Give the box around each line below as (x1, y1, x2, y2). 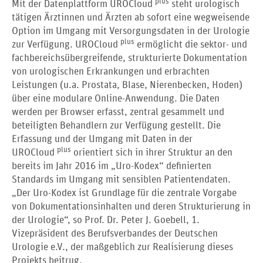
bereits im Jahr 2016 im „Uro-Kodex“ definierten (12, 161, 211, 171)
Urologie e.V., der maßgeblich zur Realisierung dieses (12, 242, 233, 252)
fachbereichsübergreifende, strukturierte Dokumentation (12, 53, 247, 63)
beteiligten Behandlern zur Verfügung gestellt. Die (12, 121, 221, 131)
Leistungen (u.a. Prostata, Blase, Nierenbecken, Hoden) (12, 80, 242, 90)
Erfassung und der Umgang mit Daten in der (12, 134, 193, 144)
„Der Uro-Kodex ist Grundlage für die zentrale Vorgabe (12, 188, 237, 198)
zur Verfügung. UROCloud (12, 40, 120, 50)
